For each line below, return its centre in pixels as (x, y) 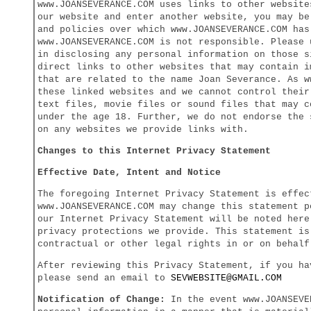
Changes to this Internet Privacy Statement (154, 151)
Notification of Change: (101, 300)
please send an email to (104, 278)
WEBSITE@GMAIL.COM (235, 278)
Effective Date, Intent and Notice (129, 173)
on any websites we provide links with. (143, 129)
